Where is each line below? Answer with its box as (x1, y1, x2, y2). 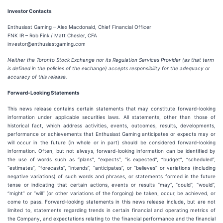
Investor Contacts (7, 8, 52, 14)
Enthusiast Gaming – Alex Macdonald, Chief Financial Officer (7, 24, 151, 30)
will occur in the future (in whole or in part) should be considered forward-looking (7, 139, 216, 145)
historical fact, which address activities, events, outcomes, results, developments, (7, 122, 216, 128)
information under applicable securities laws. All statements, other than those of (7, 114, 216, 120)
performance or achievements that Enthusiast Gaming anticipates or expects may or (7, 131, 216, 137)
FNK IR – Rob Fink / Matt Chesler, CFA (7, 32, 97, 38)
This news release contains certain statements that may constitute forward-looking (7, 106, 216, 111)
